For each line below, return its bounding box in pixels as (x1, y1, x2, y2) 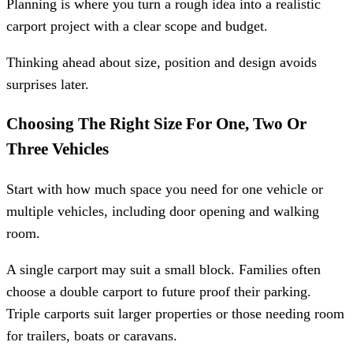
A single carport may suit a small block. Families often (6, 261, 321, 277)
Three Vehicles (6, 140, 109, 158)
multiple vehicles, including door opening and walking (6, 203, 319, 220)
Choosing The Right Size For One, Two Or (6, 115, 307, 133)
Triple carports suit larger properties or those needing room (6, 305, 344, 321)
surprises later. (6, 76, 89, 92)
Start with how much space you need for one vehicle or (6, 181, 323, 198)
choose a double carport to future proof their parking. (6, 283, 311, 299)
